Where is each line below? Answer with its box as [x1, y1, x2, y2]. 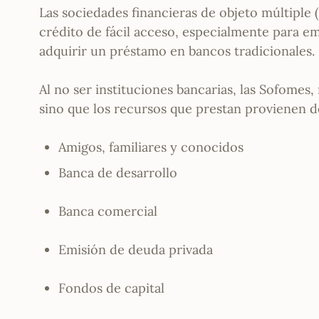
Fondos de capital [58, 280, 165, 297]
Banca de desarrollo [58, 164, 178, 182]
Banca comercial [58, 203, 158, 220]
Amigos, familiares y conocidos [58, 139, 244, 156]
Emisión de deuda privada [58, 241, 214, 258]
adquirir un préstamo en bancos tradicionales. [39, 43, 315, 60]
